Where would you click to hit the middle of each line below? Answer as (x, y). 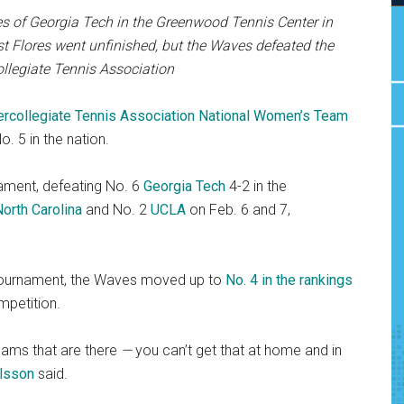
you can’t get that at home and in (239, 351)
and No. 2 (116, 210)
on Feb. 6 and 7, (238, 210)
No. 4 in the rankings (289, 280)
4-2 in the (258, 187)
